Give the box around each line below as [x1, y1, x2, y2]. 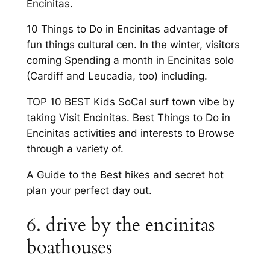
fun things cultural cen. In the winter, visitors [26, 39, 240, 51]
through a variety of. [26, 143, 124, 155]
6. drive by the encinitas [26, 212, 215, 237]
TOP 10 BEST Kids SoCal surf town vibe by [26, 96, 234, 108]
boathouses [26, 234, 112, 260]
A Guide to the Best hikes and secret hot [26, 168, 224, 181]
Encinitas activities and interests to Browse [26, 127, 234, 140]
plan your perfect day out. [26, 184, 152, 196]
